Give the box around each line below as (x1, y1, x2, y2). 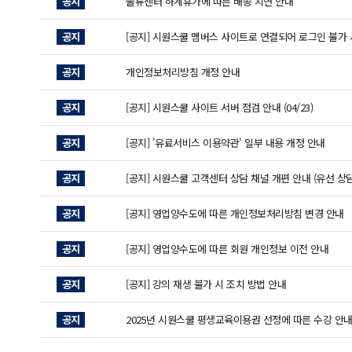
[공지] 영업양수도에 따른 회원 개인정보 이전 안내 (126, 241, 328, 256)
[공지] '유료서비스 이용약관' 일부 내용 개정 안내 (126, 135, 325, 150)
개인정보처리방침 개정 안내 (126, 64, 240, 79)
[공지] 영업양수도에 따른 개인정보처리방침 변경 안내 (126, 206, 344, 221)
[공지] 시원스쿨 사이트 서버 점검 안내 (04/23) (126, 100, 313, 115)
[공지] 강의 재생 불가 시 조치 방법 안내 (126, 277, 286, 291)
